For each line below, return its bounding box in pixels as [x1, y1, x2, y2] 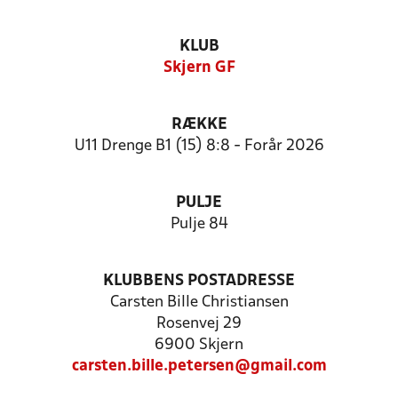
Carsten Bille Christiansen [109, 295, 289, 310]
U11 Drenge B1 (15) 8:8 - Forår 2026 [74, 139, 324, 154]
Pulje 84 [170, 217, 228, 232]
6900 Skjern [155, 338, 243, 353]
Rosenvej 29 [156, 316, 242, 331]
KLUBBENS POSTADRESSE [103, 274, 295, 289]
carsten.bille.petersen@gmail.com [71, 359, 327, 374]
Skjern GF [163, 60, 235, 76]
